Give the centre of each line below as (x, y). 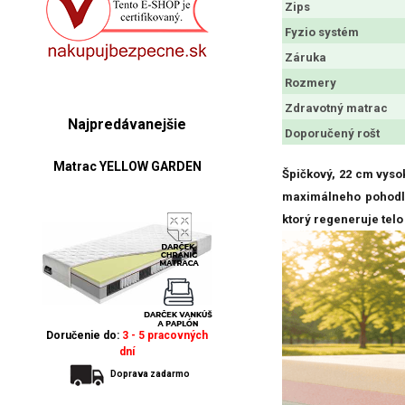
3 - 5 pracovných (165, 335)
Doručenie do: (84, 335)
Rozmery (311, 82)
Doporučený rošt (332, 133)
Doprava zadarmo (150, 373)
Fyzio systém (322, 32)
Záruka (306, 57)
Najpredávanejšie (127, 124)
